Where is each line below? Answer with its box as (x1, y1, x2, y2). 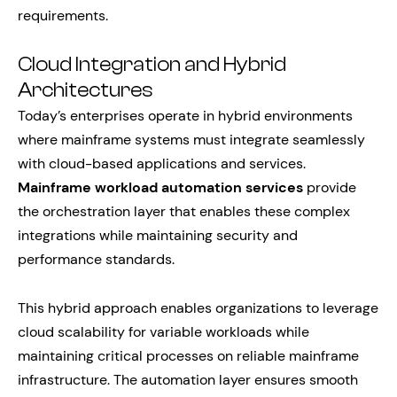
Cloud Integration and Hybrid (18, 53, 286, 76)
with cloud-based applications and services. (18, 154, 306, 173)
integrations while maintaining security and (18, 226, 298, 245)
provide (303, 178, 356, 197)
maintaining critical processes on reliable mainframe (18, 346, 359, 365)
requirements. (18, 6, 108, 25)
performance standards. (18, 250, 175, 269)
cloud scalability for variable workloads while (18, 323, 309, 341)
